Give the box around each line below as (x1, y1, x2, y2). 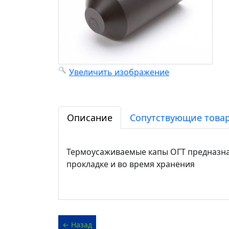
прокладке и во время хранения (66, 158, 195, 170)
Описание (67, 111, 112, 124)
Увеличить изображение (69, 66, 169, 78)
